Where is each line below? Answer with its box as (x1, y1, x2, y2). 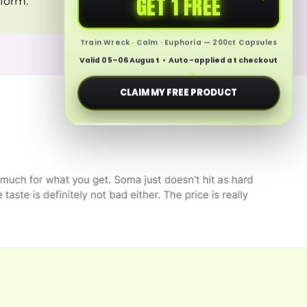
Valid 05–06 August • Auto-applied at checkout (79, 55, 278, 65)
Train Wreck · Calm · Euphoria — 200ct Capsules (80, 37, 278, 47)
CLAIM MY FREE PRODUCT (120, 86, 238, 99)
